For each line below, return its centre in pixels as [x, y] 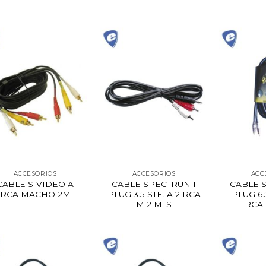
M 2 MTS [154, 204]
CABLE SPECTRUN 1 [154, 184]
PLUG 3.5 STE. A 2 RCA [154, 194]
